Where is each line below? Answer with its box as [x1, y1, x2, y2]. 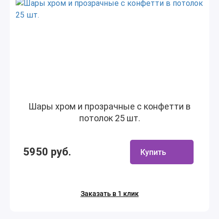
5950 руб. [23, 146, 71, 158]
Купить [140, 147, 166, 157]
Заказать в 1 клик [80, 190, 139, 197]
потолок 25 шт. [79, 113, 140, 123]
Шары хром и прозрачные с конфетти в [28, 101, 191, 111]
